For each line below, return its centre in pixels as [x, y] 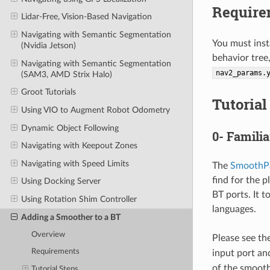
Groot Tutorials [48, 92]
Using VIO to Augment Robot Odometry [95, 110]
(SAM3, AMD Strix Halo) [66, 74]
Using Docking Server [61, 181]
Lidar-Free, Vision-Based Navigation [86, 17]
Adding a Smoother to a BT [71, 217]
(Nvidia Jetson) [48, 46]
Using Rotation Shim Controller [79, 199]
